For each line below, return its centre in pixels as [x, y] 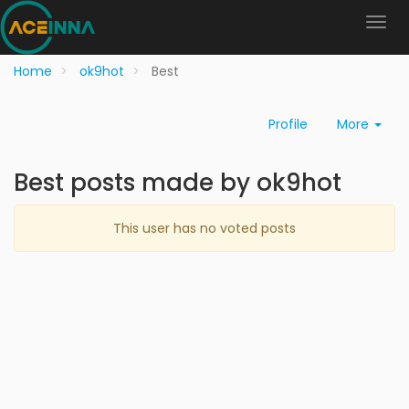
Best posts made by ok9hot [178, 183]
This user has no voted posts [204, 228]
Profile [288, 124]
